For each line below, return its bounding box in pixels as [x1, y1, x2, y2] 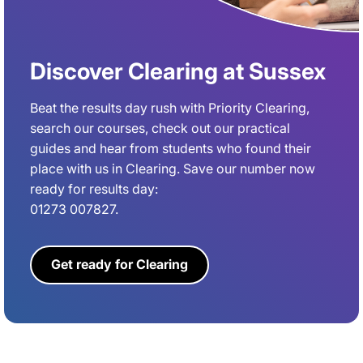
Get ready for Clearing [51, 256, 188, 273]
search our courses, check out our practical [30, 120, 290, 137]
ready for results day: [30, 181, 158, 198]
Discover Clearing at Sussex [30, 58, 326, 86]
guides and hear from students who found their [30, 140, 311, 157]
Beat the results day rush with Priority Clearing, [30, 100, 310, 117]
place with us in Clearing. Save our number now [30, 160, 315, 177]
